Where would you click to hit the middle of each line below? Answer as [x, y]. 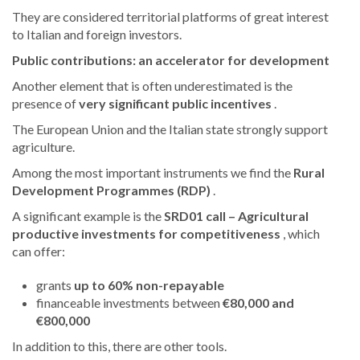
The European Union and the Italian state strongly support [170, 129]
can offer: [39, 252]
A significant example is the [88, 216]
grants [55, 285]
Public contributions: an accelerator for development [171, 60]
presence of [45, 104]
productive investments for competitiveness [146, 234]
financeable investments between [129, 303]
